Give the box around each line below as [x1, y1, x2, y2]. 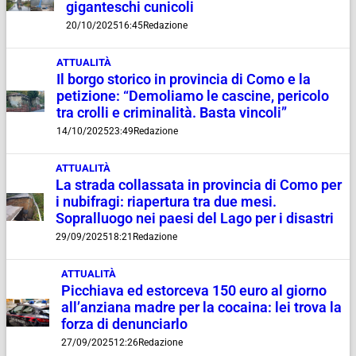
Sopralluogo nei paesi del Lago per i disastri [55, 211, 334, 227]
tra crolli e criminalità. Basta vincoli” [56, 105, 288, 122]
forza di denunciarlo [60, 316, 188, 333]
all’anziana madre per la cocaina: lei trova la [60, 300, 342, 316]
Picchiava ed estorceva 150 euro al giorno [60, 283, 327, 300]
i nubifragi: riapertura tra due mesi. [55, 194, 277, 211]
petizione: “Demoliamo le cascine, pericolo [56, 88, 330, 105]
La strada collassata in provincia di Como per [55, 177, 342, 194]
